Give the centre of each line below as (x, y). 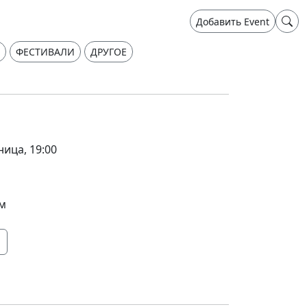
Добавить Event (233, 21)
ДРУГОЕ (109, 52)
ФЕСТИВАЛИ (45, 52)
